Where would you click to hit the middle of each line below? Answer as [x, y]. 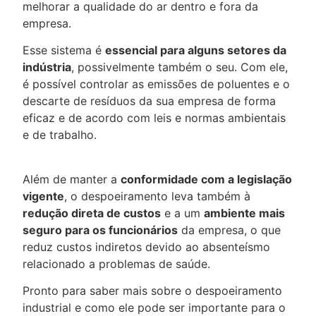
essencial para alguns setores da [196, 50]
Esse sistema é [64, 50]
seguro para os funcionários [100, 230]
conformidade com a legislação [206, 179]
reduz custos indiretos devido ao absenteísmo [146, 247]
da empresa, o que [229, 230]
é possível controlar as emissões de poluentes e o [156, 84]
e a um [182, 213]
